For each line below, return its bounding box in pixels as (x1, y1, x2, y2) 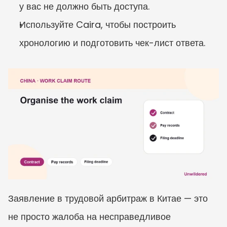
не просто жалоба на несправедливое (8, 210, 171, 223)
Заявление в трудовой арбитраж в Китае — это (8, 192, 208, 205)
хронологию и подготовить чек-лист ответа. (19, 36, 205, 49)
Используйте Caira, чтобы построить (19, 18, 176, 31)
